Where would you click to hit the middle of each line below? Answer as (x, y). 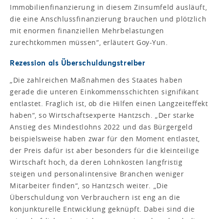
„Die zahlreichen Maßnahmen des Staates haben (96, 80)
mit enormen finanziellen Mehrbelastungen (87, 31)
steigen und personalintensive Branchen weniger (97, 174)
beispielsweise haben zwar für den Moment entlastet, (105, 139)
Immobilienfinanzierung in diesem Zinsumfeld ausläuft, (109, 7)
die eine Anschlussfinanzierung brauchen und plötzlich (108, 19)
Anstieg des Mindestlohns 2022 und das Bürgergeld (101, 127)
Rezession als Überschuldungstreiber (78, 63)
